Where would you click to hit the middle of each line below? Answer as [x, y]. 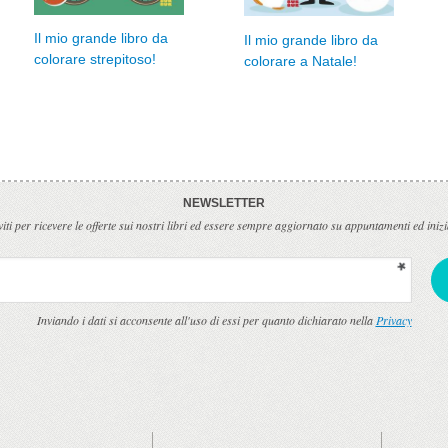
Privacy [393, 319]
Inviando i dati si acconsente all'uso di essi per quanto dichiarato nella [206, 319]
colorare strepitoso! [95, 60]
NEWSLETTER [224, 202]
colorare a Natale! [300, 61]
